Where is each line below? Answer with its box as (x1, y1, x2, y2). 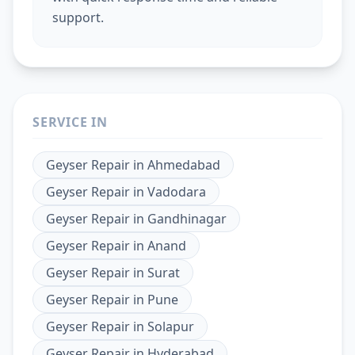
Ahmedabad (147, 155, 220, 174)
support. (52, 8, 104, 26)
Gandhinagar (147, 209, 227, 227)
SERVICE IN (32, 113, 108, 131)
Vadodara (147, 182, 206, 200)
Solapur (147, 317, 194, 335)
